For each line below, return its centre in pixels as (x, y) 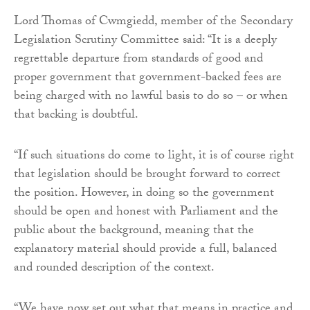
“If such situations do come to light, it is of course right (154, 157)
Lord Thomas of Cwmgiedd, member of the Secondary (153, 23)
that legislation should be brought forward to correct (147, 176)
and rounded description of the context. (114, 269)
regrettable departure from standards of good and (138, 60)
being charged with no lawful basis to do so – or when (151, 98)
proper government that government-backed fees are (148, 79)
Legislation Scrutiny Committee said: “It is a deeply (145, 42)
